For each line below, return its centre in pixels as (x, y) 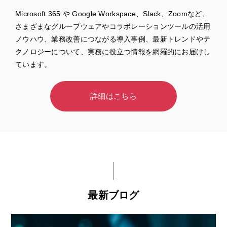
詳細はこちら (113, 97)
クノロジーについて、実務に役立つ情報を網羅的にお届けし (113, 51)
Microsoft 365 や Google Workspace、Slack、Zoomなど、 (112, 13)
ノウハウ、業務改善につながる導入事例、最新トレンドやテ (113, 39)
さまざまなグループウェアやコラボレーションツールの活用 (113, 26)
